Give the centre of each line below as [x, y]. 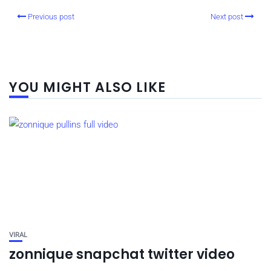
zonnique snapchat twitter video [122, 254]
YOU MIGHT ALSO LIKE [87, 87]
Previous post [51, 17]
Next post [227, 17]
